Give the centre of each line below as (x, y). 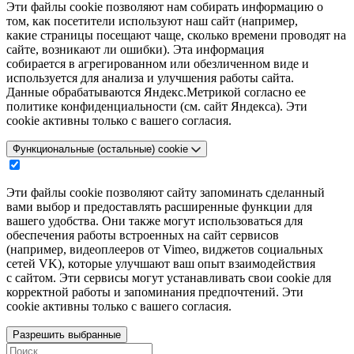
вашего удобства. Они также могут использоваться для (154, 220)
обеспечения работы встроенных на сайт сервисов (143, 235)
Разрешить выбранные (67, 334)
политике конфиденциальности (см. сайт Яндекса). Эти (157, 106)
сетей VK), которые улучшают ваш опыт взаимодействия (161, 263)
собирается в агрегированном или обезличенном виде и (158, 63)
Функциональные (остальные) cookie (102, 149)
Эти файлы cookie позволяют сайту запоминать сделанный (166, 192)
